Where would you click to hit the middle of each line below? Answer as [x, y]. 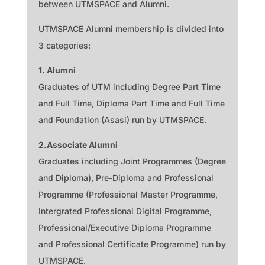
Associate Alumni [82, 144]
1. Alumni [57, 70]
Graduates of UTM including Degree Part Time [129, 86]
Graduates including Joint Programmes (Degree [132, 161]
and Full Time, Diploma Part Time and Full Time [131, 103]
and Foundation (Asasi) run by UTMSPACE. [122, 119]
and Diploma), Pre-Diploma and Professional [126, 177]
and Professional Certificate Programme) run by [132, 244]
